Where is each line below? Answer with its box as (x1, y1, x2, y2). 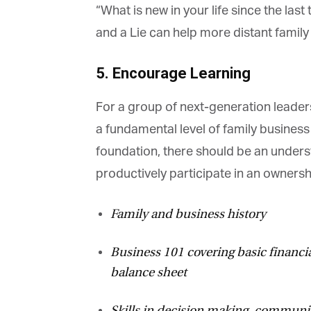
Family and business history (105, 208, 261, 221)
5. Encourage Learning (90, 64, 246, 82)
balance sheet (105, 266, 182, 279)
